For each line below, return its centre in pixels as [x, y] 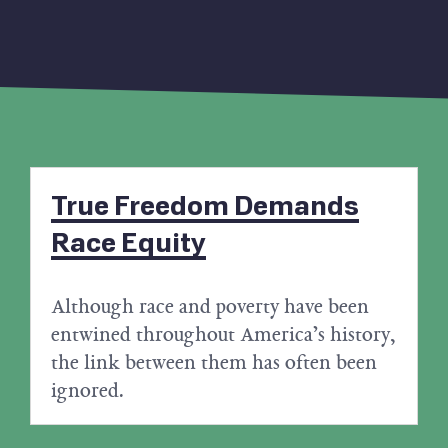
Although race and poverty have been [210, 306]
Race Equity [128, 244]
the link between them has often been [214, 362]
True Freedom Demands [205, 207]
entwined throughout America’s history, [223, 334]
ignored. [87, 390]
